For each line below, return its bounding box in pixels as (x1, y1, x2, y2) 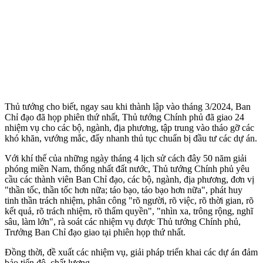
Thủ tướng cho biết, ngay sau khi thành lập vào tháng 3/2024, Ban (5, 101, 251, 112)
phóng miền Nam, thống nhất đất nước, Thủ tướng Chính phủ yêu (5, 163, 249, 174)
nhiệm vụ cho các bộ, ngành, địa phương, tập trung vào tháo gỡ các (5, 122, 254, 133)
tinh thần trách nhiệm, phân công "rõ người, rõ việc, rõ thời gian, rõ (5, 195, 254, 205)
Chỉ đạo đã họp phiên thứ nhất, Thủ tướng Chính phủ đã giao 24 (5, 112, 244, 122)
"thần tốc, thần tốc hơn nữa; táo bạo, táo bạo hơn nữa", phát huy (5, 184, 242, 195)
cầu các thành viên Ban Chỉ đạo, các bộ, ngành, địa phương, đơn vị (5, 174, 254, 184)
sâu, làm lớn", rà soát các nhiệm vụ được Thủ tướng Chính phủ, (5, 216, 241, 227)
